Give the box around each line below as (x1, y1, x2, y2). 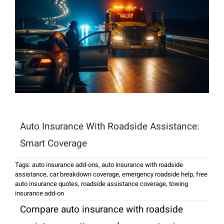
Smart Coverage (19, 136, 87, 151)
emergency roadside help (121, 169, 193, 179)
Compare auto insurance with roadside (19, 202, 183, 217)
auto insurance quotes (14, 179, 78, 189)
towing (168, 179, 188, 189)
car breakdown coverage (49, 169, 119, 179)
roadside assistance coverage (80, 179, 166, 189)
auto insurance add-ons (31, 160, 98, 170)
